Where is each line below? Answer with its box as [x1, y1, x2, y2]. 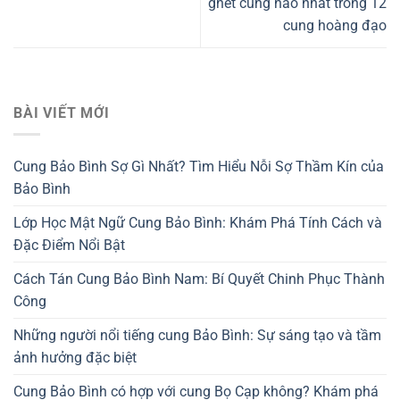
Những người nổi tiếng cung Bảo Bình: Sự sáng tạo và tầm [13, 327, 381, 345]
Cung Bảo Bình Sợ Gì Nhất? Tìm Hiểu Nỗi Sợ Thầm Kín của [13, 158, 384, 176]
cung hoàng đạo [283, 17, 387, 35]
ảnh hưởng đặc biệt [13, 349, 137, 367]
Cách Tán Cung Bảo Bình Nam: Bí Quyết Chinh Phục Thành [13, 271, 385, 288]
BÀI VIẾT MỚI [13, 104, 110, 121]
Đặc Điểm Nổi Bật [13, 237, 125, 254]
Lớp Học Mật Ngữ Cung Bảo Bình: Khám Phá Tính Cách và [13, 214, 382, 232]
